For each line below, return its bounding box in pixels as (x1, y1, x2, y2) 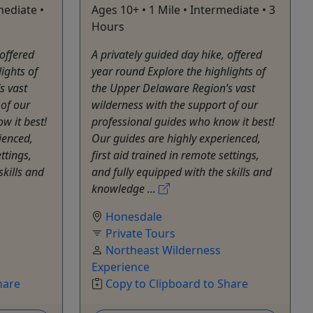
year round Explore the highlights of (92, 63, 265, 79)
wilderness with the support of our (92, 96, 258, 112)
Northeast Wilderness (105, 242, 221, 258)
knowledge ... (92, 180, 159, 196)
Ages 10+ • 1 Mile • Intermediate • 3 (92, 1, 275, 17)
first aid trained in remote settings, (92, 147, 259, 163)
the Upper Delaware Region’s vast (92, 80, 255, 96)
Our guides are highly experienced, (92, 130, 261, 146)
